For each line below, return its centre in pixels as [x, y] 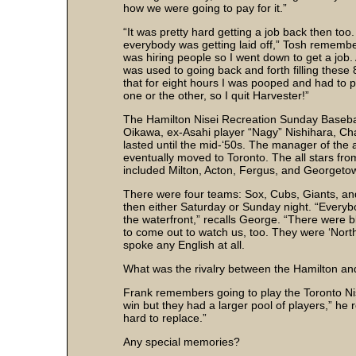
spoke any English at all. [184, 245]
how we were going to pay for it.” [205, 8]
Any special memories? [182, 342]
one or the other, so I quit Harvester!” [216, 96]
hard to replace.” [165, 318]
